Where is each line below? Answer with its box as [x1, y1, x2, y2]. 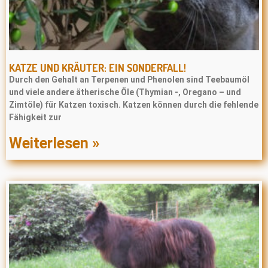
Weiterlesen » [9, 135, 99, 152]
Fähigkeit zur [9, 112, 62, 122]
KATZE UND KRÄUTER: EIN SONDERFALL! [9, 61, 186, 74]
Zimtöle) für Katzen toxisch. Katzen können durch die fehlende [9, 100, 258, 109]
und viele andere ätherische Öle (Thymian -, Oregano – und [9, 87, 241, 97]
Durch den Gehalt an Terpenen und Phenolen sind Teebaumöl [9, 75, 249, 84]
